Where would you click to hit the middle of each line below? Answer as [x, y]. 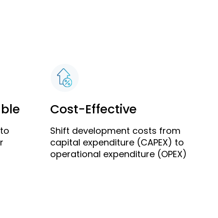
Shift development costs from [116, 131]
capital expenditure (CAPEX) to [117, 143]
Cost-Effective [94, 109]
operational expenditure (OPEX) [119, 154]
